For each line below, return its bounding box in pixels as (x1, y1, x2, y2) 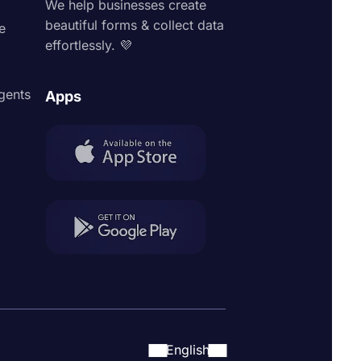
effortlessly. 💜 (45, 36, 132, 53)
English (166, 342, 210, 359)
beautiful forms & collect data (45, 16, 224, 33)
